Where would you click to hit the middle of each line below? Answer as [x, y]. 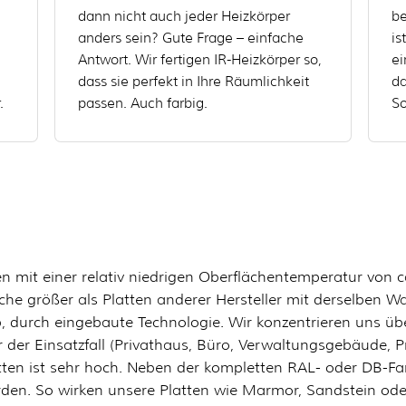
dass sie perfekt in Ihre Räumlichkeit [193, 82]
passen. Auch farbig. [142, 103]
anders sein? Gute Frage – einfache [190, 38]
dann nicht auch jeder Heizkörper [184, 16]
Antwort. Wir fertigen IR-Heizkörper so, [199, 60]
